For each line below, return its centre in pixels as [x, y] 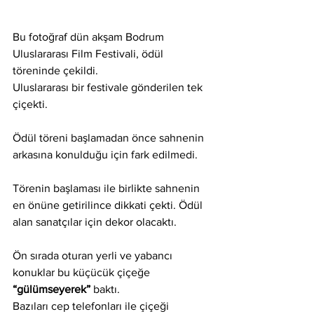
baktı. [105, 289]
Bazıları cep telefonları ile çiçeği [92, 306]
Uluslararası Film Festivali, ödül [89, 53]
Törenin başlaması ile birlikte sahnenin [108, 188]
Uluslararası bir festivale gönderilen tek [109, 87]
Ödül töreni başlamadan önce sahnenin [110, 137]
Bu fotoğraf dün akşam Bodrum [90, 36]
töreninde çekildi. [55, 70]
